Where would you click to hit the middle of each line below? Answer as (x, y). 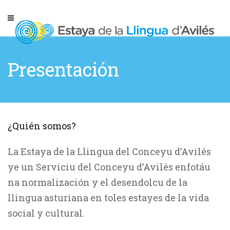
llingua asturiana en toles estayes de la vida (108, 198)
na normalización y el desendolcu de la (98, 182)
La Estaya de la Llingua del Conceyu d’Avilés (109, 151)
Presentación (63, 69)
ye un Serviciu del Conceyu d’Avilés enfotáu (109, 167)
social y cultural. (46, 213)
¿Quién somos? (42, 126)
